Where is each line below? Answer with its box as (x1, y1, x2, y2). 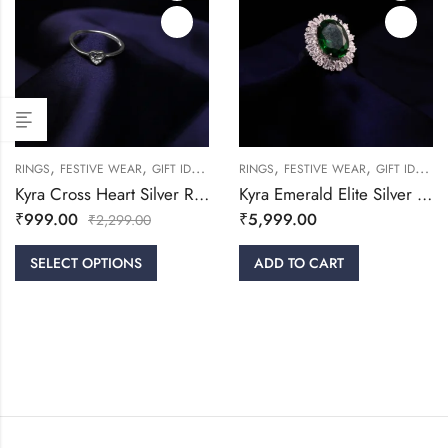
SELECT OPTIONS (30, 253, 142, 273)
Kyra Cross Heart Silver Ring (194, 182, 209, 206)
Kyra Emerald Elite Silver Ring (417, 182, 432, 206)
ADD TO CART (254, 253, 344, 273)
